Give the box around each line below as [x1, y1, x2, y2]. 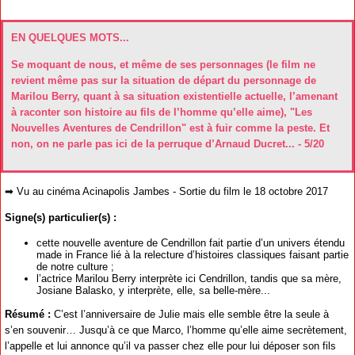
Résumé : [5, 308, 51, 321]
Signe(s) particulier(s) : [5, 212, 116, 224]
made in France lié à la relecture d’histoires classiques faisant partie [36, 248, 349, 261]
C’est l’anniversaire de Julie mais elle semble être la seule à [51, 308, 329, 321]
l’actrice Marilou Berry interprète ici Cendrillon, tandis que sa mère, [36, 272, 342, 284]
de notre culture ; [36, 260, 114, 273]
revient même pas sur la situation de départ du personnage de [11, 74, 316, 86]
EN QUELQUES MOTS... [11, 32, 129, 44]
